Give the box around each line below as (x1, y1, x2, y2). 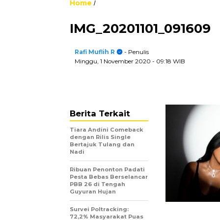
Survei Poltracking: (70, 206, 129, 213)
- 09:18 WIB (152, 57, 185, 65)
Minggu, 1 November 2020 (75, 57, 152, 65)
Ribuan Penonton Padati (70, 166, 145, 173)
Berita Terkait (70, 109, 130, 118)
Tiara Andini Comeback (70, 126, 143, 133)
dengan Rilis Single (70, 134, 131, 140)
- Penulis (123, 48, 149, 55)
